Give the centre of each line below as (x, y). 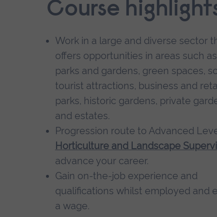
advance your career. (102, 161)
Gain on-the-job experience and (126, 176)
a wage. (72, 206)
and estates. (82, 116)
